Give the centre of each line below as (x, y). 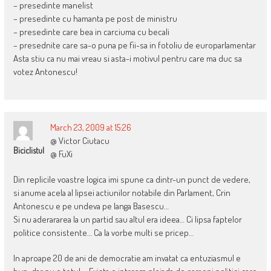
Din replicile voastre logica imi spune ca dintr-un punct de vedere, (132, 180)
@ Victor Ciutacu (80, 141)
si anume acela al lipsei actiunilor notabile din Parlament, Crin (122, 193)
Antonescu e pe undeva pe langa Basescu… (91, 206)
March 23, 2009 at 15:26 (90, 128)
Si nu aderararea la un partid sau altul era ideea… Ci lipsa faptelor (127, 220)
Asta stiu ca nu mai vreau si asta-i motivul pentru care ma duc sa (127, 59)
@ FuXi (61, 154)
